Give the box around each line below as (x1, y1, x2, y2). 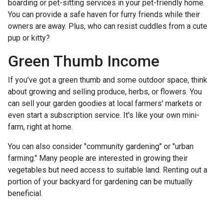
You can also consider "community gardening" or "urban (8, 141, 194, 151)
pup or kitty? (8, 33, 50, 43)
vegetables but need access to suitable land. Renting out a (8, 165, 207, 175)
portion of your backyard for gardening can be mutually (8, 176, 193, 186)
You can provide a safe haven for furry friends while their (8, 9, 200, 19)
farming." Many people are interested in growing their (8, 153, 188, 163)
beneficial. (8, 188, 43, 198)
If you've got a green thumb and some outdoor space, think (8, 75, 207, 85)
